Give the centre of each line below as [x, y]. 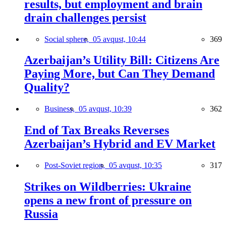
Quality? [47, 88]
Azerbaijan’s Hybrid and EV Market [120, 144]
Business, [62, 109]
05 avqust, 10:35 [135, 165]
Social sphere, [69, 39]
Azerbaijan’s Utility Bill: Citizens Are [122, 60]
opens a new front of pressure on [108, 201]
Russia [41, 214]
